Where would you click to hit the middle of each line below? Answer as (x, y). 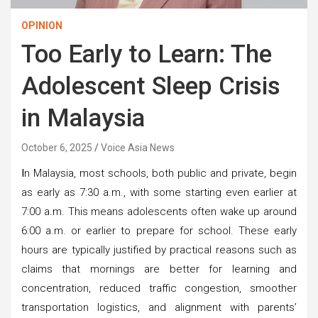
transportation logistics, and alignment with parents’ (159, 307)
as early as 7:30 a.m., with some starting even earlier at (159, 192)
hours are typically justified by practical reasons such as (159, 250)
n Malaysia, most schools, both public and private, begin (160, 173)
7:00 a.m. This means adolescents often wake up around (159, 211)
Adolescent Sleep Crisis (151, 86)
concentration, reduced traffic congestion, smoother (159, 288)
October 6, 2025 (57, 147)
